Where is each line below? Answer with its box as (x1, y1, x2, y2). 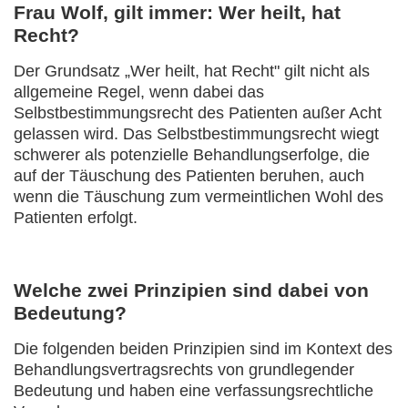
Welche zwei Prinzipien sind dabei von (14, 280, 369, 301)
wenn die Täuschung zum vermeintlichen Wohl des (14, 188, 383, 206)
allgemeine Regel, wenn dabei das (14, 83, 264, 101)
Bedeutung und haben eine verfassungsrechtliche (14, 382, 373, 400)
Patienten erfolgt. (14, 209, 138, 227)
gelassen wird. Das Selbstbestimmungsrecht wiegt (14, 125, 379, 143)
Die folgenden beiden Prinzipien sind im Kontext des (14, 340, 393, 358)
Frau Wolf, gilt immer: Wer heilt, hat (14, 2, 341, 23)
